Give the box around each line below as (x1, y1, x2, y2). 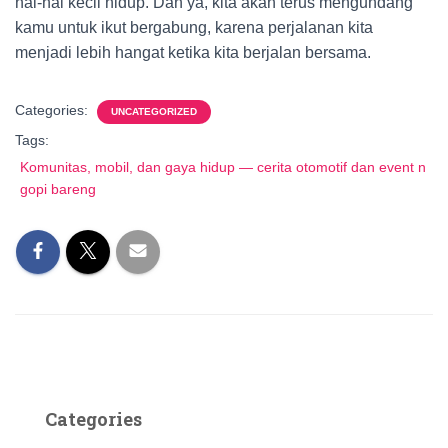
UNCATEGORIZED (111, 106, 197, 117)
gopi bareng (20, 181, 96, 197)
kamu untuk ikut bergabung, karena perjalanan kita (15, 19, 373, 36)
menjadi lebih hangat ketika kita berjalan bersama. (15, 44, 371, 61)
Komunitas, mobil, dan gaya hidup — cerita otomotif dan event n (20, 159, 426, 175)
